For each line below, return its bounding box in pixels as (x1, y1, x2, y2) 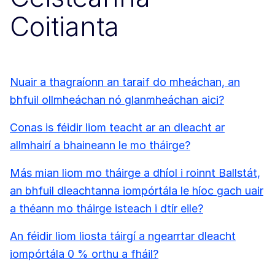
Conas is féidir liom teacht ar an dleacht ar (10, 121, 225, 134)
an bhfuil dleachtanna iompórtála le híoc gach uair (10, 184, 263, 198)
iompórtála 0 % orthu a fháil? (10, 247, 158, 261)
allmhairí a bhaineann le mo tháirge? (10, 139, 190, 152)
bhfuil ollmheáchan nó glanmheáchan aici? (10, 93, 224, 107)
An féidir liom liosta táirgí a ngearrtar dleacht (10, 230, 236, 243)
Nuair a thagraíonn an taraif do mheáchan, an (10, 76, 240, 89)
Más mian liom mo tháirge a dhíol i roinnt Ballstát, (10, 166, 260, 180)
